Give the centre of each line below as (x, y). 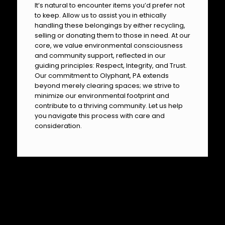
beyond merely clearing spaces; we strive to (107, 85)
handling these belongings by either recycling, (110, 25)
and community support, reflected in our (100, 55)
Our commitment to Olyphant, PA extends (101, 75)
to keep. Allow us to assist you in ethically (100, 15)
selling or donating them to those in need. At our (112, 35)
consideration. (58, 126)
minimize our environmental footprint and (102, 95)
